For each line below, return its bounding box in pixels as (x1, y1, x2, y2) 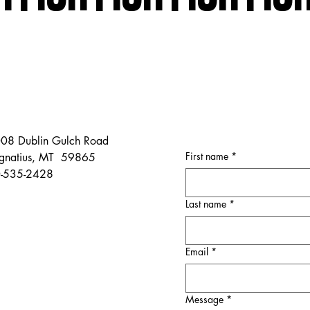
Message (185, 293, 224, 307)
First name (185, 149, 228, 163)
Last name (185, 197, 226, 211)
